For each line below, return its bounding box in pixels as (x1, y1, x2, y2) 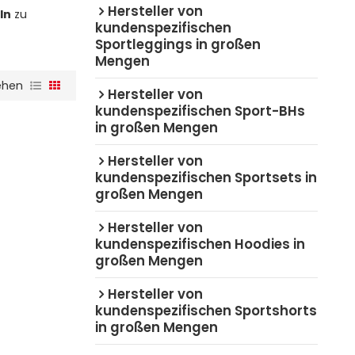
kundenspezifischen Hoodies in (94, 234, 305, 254)
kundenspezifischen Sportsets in (94, 167, 317, 187)
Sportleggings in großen (94, 34, 261, 54)
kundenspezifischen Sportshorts (94, 300, 317, 320)
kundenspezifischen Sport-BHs (94, 101, 305, 120)
